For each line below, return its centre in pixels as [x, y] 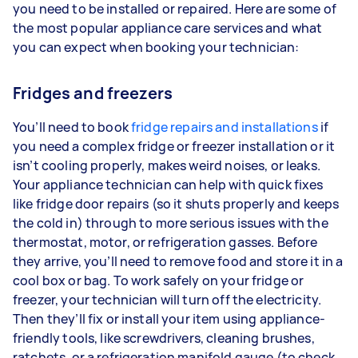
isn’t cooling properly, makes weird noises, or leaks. [167, 165]
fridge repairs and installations [225, 127]
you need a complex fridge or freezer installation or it [174, 146]
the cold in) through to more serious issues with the [171, 223]
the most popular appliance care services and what [168, 28]
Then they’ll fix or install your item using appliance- [169, 318]
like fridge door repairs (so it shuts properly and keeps [176, 203]
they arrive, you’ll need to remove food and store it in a [178, 261]
